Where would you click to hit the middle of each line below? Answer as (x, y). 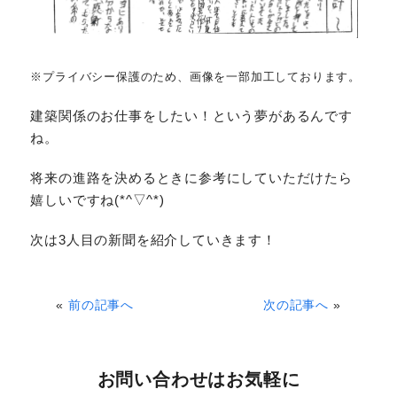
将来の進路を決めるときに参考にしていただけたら (191, 178)
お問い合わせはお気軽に (198, 380)
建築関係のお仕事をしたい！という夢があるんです (191, 116)
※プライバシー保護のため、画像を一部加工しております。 (196, 78)
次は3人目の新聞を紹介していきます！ (153, 240)
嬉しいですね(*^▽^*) (97, 200)
